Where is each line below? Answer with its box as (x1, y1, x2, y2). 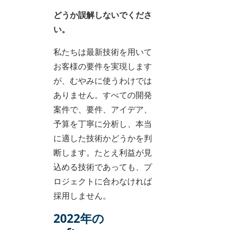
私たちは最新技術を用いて (53, 46, 152, 57)
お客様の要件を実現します (53, 60, 152, 72)
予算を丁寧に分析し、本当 (53, 118, 152, 129)
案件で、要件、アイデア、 (53, 103, 152, 115)
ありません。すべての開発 (53, 89, 152, 101)
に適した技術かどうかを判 (53, 132, 152, 144)
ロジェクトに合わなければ (53, 175, 152, 187)
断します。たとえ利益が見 (53, 146, 152, 158)
